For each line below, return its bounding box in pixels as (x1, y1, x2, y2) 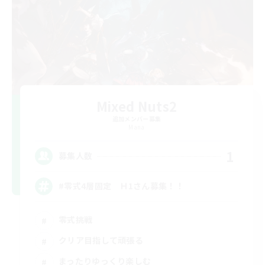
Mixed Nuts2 (96, 96, 177, 115)
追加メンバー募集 (112, 114, 161, 123)
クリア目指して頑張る (59, 234, 143, 247)
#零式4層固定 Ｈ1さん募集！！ (59, 180, 184, 192)
